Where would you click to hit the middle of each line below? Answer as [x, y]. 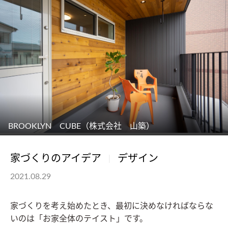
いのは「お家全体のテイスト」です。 [79, 219]
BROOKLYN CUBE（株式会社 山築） [81, 126]
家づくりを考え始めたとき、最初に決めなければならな [112, 206]
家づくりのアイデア [56, 159]
